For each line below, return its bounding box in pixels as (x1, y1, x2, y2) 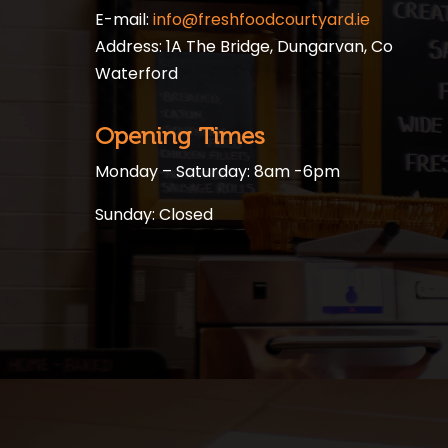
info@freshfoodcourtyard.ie (153, 8, 370, 31)
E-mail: (95, 8, 153, 31)
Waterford (95, 62, 178, 85)
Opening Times (95, 121, 265, 150)
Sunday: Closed (95, 203, 213, 226)
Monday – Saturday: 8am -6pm (95, 160, 340, 183)
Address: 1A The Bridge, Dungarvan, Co (95, 35, 393, 58)
